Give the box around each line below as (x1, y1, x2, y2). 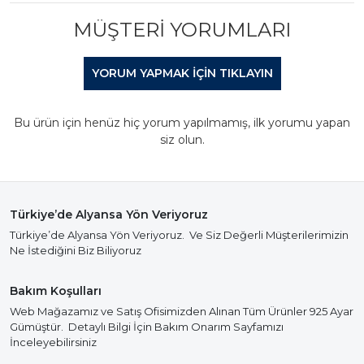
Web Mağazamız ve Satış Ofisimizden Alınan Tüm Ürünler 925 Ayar (10, 305, 353, 318)
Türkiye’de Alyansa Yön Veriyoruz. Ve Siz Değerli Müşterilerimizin (10, 228, 349, 241)
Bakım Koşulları (10, 284, 102, 298)
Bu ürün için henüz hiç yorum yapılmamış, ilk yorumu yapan (14, 115, 350, 130)
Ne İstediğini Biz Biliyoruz (10, 244, 141, 257)
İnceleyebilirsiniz (10, 336, 97, 349)
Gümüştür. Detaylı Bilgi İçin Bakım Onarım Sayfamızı (10, 320, 284, 333)
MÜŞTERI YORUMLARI (73, 18, 291, 41)
